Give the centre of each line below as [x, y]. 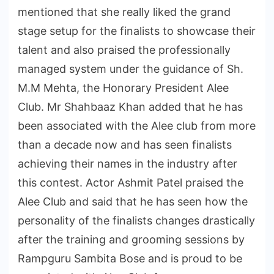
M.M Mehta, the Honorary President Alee [123, 87]
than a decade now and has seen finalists [125, 144]
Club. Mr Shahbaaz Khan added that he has [130, 106]
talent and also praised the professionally [124, 50]
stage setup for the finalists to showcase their [137, 31]
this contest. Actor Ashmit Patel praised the [131, 182]
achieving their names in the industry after [128, 163]
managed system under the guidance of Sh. [131, 68]
